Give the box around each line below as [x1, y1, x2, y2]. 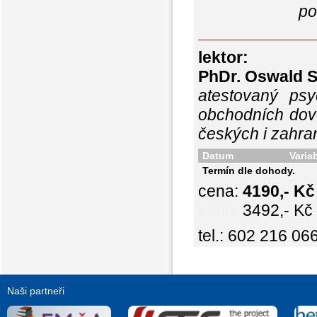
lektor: [197, 47, 248, 67]
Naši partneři [7, 284, 64, 296]
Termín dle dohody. [202, 164, 295, 176]
